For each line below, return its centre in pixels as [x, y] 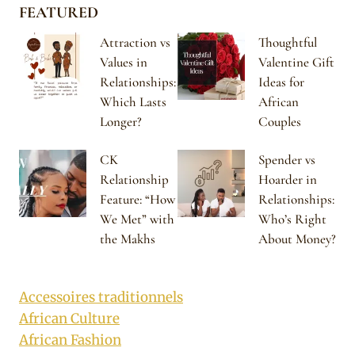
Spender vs [287, 159]
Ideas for [281, 82]
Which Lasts [133, 101]
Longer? [121, 121]
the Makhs [128, 239]
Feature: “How [137, 199]
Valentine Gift [296, 62]
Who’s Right [292, 219]
